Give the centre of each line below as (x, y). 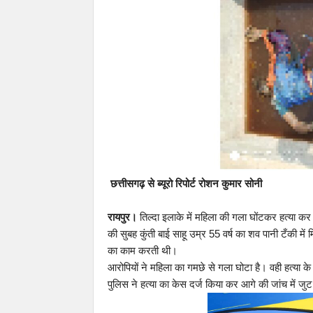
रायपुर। (122, 217)
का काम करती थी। (143, 250)
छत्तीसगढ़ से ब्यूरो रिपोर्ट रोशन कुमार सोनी (186, 183)
